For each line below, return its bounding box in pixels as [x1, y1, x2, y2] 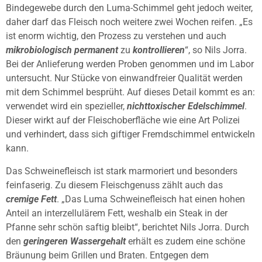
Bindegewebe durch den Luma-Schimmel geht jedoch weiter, [6, 2, 253, 14]
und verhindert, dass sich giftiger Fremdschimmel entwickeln [6, 129, 255, 140]
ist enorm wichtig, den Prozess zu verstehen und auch [6, 30, 226, 42]
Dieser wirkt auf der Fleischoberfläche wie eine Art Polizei [6, 115, 240, 126]
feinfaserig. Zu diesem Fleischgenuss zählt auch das [6, 179, 223, 191]
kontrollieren [133, 44, 185, 56]
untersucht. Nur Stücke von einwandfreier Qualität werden [6, 73, 243, 84]
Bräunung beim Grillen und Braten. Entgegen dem [6, 249, 209, 261]
